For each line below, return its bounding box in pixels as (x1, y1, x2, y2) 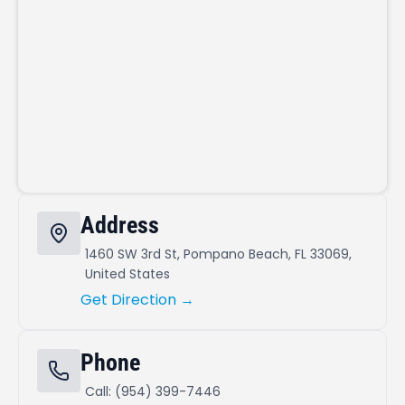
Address (80, 211, 159, 239)
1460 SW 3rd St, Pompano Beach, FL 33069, (85, 244, 352, 263)
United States (85, 264, 170, 283)
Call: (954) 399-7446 (85, 381, 221, 400)
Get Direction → (80, 288, 194, 310)
